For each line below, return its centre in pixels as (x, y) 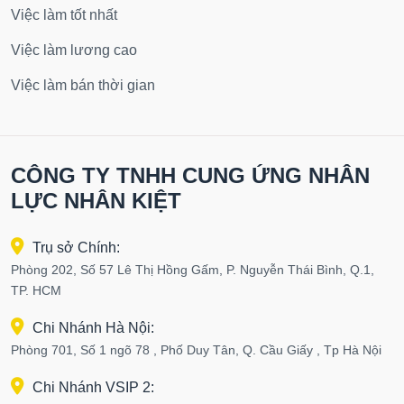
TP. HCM (36, 291)
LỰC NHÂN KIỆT (96, 201)
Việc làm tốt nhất (64, 15)
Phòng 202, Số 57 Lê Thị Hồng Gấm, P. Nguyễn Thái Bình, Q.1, (193, 270)
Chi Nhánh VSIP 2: (93, 388)
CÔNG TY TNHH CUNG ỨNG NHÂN (190, 176)
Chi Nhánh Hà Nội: (93, 328)
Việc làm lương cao (74, 50)
